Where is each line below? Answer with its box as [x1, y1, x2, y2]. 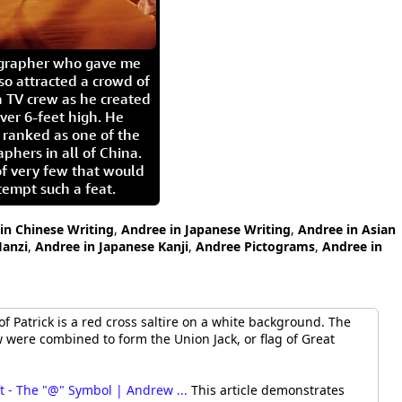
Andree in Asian [298, 221, 396, 238]
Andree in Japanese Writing [121, 221, 291, 238]
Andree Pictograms [196, 238, 315, 255]
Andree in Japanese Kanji [35, 238, 188, 255]
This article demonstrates [188, 381, 345, 399]
